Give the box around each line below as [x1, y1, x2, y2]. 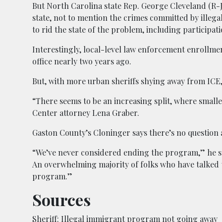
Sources [32, 189, 91, 211]
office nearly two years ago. [32, 56, 131, 67]
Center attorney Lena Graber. [32, 108, 139, 118]
